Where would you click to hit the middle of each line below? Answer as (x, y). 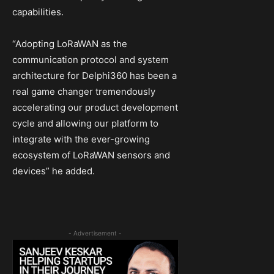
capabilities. (38, 12)
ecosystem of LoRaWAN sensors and (91, 155)
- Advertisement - (95, 233)
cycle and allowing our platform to (85, 124)
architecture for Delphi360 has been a (94, 76)
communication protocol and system (91, 60)
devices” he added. (54, 171)
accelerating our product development (95, 108)
